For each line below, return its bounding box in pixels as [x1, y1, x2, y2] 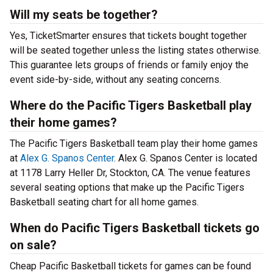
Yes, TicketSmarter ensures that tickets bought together [10, 30, 247, 41]
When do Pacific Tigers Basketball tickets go [10, 221, 260, 235]
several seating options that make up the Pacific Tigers [10, 182, 244, 193]
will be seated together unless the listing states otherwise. [10, 44, 261, 56]
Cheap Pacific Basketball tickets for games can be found [10, 260, 251, 272]
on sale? [10, 238, 57, 252]
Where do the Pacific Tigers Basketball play [10, 98, 252, 113]
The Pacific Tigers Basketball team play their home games [10, 138, 258, 149]
